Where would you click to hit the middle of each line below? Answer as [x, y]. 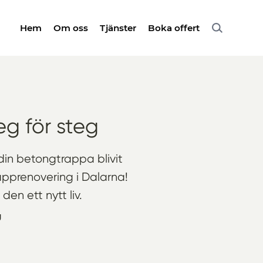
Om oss [71, 28]
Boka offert [174, 28]
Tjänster [118, 28]
